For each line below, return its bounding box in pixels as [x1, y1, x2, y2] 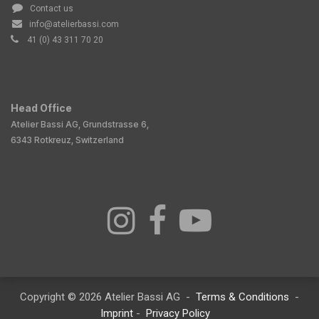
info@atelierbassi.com [29, 19, 119, 30]
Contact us [30, 4, 74, 14]
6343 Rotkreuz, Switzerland [11, 135, 124, 146]
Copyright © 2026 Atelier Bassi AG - [20, 291, 196, 304]
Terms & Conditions [196, 291, 289, 304]
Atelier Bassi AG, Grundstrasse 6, [11, 119, 151, 130]
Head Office [11, 102, 72, 115]
